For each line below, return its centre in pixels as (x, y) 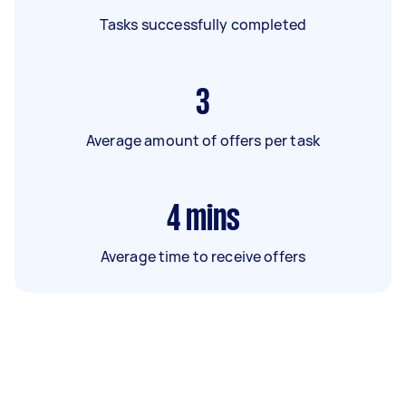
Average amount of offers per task (203, 140)
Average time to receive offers (203, 256)
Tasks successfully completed (203, 24)
